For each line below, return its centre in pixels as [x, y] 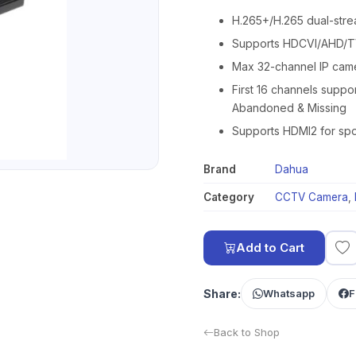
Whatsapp [289, 293]
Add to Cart [270, 248]
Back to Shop [247, 332]
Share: [222, 294]
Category [229, 197]
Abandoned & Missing [289, 108]
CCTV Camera [311, 197]
